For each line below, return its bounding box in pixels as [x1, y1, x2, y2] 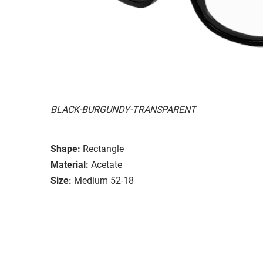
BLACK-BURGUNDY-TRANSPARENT [50, 103, 196, 115]
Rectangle [83, 143, 124, 154]
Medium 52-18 [74, 174, 134, 186]
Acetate [91, 159, 122, 170]
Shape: [50, 143, 80, 154]
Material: [50, 159, 89, 170]
